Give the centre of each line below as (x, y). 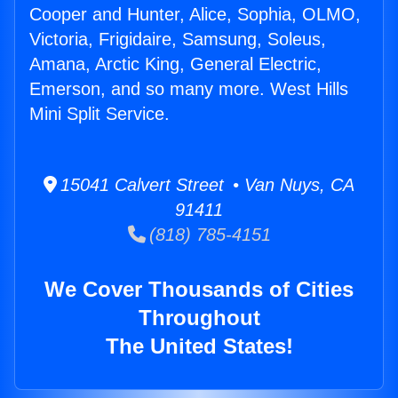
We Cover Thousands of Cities (199, 290)
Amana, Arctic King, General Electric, (175, 64)
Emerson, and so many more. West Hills (189, 89)
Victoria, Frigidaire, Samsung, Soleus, (178, 40)
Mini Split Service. (99, 114)
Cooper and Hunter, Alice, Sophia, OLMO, (195, 15)
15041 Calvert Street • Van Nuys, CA (206, 185)
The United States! (199, 346)
